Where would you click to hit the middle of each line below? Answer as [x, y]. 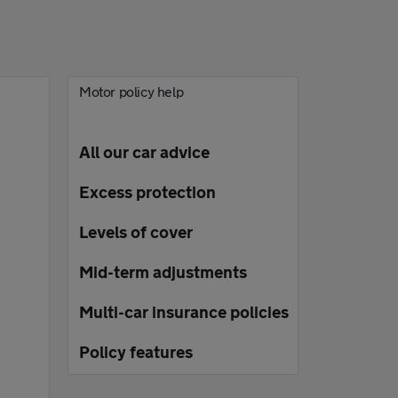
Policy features [136, 352]
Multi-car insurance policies [184, 312]
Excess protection [147, 192]
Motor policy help [131, 91]
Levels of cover [136, 232]
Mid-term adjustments [163, 272]
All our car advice [144, 152]
